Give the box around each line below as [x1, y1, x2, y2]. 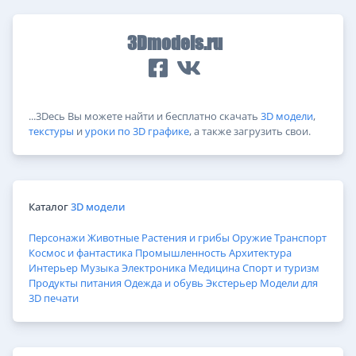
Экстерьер [206, 275, 257, 290]
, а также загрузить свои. [189, 123, 311, 138]
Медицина [188, 260, 240, 275]
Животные [87, 230, 139, 245]
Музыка [80, 260, 119, 275]
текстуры [29, 123, 74, 138]
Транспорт [274, 230, 327, 245]
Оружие [232, 230, 272, 245]
